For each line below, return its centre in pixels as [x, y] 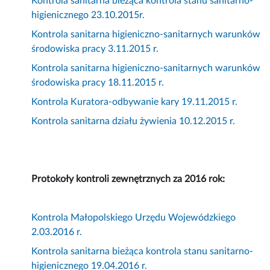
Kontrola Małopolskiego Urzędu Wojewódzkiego [134, 218]
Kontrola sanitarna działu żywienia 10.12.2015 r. [133, 121]
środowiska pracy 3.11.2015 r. [95, 49]
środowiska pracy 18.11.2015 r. [98, 83]
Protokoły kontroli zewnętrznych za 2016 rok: [128, 179]
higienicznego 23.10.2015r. [88, 15]
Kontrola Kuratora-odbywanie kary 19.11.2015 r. [135, 102]
